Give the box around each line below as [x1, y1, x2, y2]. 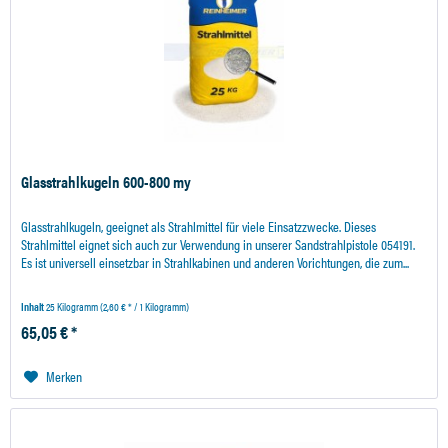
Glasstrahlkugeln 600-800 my [21, 170, 192, 194]
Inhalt [21, 299, 47, 315]
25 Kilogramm [46, 299, 101, 315]
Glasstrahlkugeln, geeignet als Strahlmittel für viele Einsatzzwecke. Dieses [21, 216, 377, 237]
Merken [46, 366, 83, 387]
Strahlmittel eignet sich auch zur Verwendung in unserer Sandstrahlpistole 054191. [21, 234, 416, 255]
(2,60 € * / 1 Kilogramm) [100, 299, 190, 315]
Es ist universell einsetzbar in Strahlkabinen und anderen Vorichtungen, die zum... [21, 252, 410, 273]
